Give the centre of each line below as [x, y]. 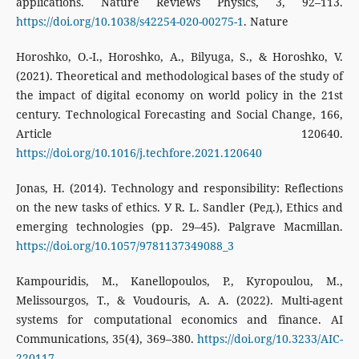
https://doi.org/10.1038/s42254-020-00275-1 [129, 22]
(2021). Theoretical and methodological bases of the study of [179, 76]
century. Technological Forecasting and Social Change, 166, [179, 115]
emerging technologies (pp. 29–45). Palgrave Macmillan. [179, 227]
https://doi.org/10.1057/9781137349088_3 [125, 246]
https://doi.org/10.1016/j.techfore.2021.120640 [139, 153]
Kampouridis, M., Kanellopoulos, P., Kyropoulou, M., [179, 281]
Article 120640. [179, 134]
